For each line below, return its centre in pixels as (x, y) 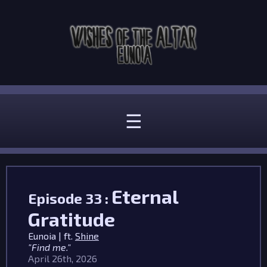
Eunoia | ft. (51, 236)
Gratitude (71, 219)
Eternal (145, 196)
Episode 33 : (69, 198)
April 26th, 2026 (62, 258)
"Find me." (49, 247)
